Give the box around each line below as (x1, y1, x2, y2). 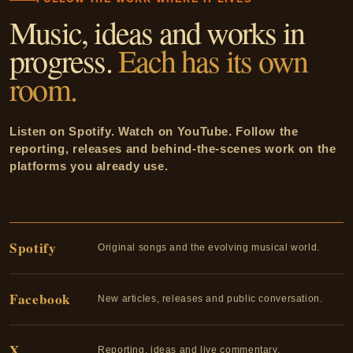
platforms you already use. (9, 158, 169, 173)
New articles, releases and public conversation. (98, 293, 323, 305)
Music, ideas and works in (9, 10, 305, 53)
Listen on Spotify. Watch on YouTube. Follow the (9, 124, 299, 138)
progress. (9, 39, 119, 81)
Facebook (9, 288, 72, 309)
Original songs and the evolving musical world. (98, 242, 320, 254)
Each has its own (118, 39, 308, 81)
